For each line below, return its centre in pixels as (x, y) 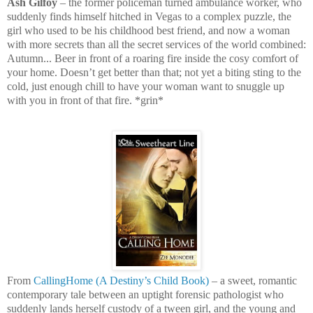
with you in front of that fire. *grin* (85, 101)
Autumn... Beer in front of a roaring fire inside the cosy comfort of (153, 59)
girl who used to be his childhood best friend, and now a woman (148, 31)
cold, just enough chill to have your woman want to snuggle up (146, 87)
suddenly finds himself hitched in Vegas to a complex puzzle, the (149, 17)
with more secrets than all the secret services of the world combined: (156, 45)
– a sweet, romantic (253, 281)
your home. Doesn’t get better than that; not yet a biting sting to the (154, 73)
